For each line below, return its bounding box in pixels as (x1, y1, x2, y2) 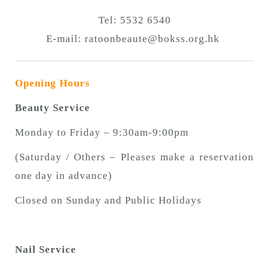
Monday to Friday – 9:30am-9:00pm (15, 127, 189, 139)
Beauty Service (15, 102, 90, 114)
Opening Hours (15, 77, 90, 89)
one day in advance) (15, 170, 112, 182)
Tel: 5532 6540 (98, 14, 171, 26)
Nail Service (15, 244, 76, 256)
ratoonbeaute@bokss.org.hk (85, 33, 223, 45)
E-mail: (46, 33, 82, 45)
